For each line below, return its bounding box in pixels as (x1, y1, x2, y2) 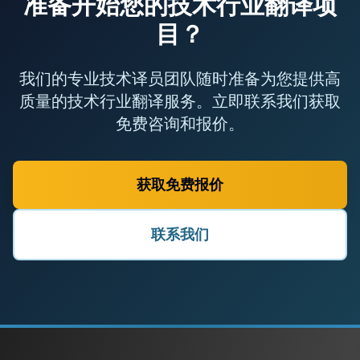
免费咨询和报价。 (116, 114, 244, 133)
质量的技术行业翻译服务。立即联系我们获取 (19, 92, 341, 111)
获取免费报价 (137, 176, 223, 193)
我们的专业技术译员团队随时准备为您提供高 (19, 69, 341, 88)
